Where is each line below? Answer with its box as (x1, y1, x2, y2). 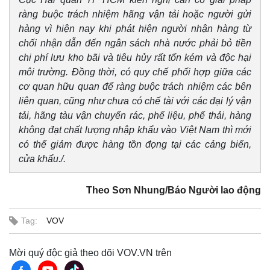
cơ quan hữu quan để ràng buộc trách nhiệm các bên (19, 81, 251, 92)
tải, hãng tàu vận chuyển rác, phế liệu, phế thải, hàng (19, 110, 251, 121)
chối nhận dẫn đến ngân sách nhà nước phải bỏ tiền (19, 38, 251, 48)
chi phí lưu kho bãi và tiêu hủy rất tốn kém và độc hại (19, 52, 251, 63)
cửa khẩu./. (19, 154, 66, 164)
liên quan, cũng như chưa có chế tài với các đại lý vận (19, 96, 251, 106)
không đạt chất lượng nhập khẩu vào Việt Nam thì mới (19, 125, 251, 135)
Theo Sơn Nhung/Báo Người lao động (86, 185, 261, 195)
